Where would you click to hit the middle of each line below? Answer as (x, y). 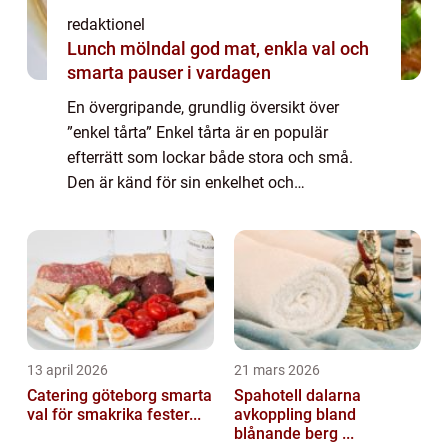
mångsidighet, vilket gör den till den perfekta (222, 207)
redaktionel (106, 24)
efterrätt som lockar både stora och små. (210, 157)
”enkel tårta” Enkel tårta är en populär (197, 132)
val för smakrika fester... (114, 414)
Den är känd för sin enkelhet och (180, 182)
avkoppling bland (295, 414)
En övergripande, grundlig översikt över (203, 107)
